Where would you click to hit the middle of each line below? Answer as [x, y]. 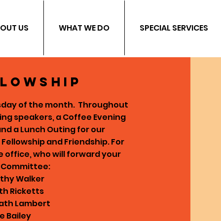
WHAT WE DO [84, 28]
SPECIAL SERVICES [174, 28]
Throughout [103, 105]
